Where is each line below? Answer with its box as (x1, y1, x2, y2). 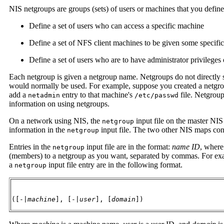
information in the (9, 125, 67, 134)
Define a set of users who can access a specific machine (29, 21, 204, 30)
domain (111, 195, 135, 203)
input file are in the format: (84, 142, 172, 151)
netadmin (28, 91, 60, 99)
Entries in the (9, 142, 52, 151)
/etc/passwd (134, 91, 178, 99)
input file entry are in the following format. (46, 160, 182, 169)
